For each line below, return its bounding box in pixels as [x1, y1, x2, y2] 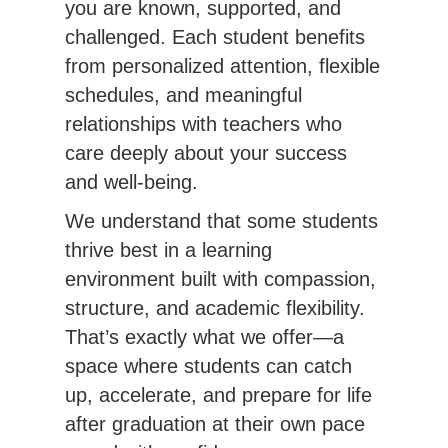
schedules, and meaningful [65, 84, 302, 107]
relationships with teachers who [65, 113, 342, 136]
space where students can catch [65, 355, 352, 378]
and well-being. [65, 171, 198, 194]
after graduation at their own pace [65, 413, 365, 436]
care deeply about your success [65, 142, 347, 165]
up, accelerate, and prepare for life [65, 384, 372, 407]
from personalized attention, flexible [65, 55, 380, 78]
